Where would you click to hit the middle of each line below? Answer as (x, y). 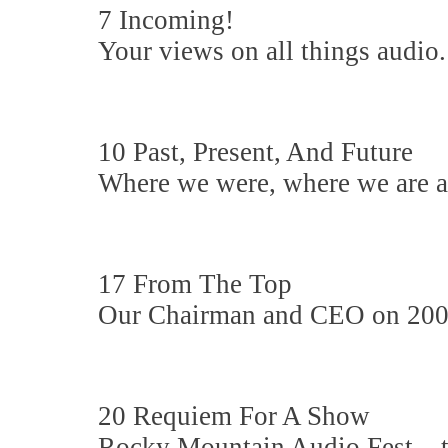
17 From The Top (198, 284)
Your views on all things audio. (272, 51)
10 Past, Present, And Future (259, 152)
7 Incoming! (169, 20)
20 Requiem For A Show (237, 416)
